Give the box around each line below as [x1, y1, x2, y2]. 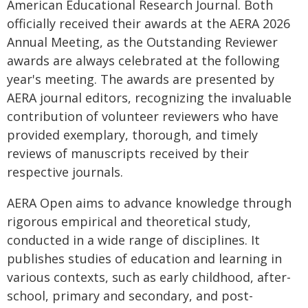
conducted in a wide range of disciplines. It [7, 232, 260, 248]
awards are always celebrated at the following [7, 52, 280, 69]
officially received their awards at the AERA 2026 [7, 15, 290, 32]
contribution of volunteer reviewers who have [7, 108, 278, 124]
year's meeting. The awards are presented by [7, 71, 274, 87]
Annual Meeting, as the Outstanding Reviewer [7, 34, 278, 50]
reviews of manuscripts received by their [7, 145, 249, 162]
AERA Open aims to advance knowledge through [7, 195, 291, 211]
